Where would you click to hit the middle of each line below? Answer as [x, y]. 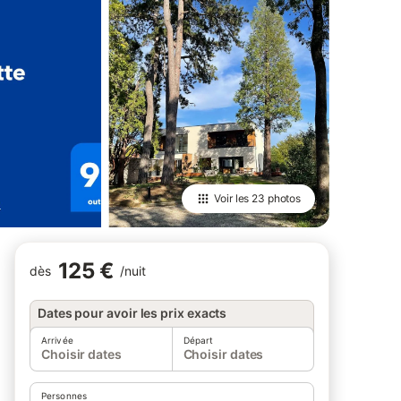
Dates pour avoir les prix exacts [132, 313]
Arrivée [57, 340]
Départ [198, 340]
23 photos [276, 198]
